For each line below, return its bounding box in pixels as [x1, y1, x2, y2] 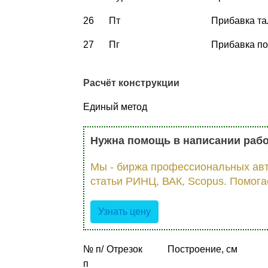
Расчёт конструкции [83, 77, 179, 88]
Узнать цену [98, 206, 151, 217]
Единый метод [83, 101, 147, 112]
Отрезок [106, 243, 142, 254]
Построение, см [167, 243, 237, 254]
